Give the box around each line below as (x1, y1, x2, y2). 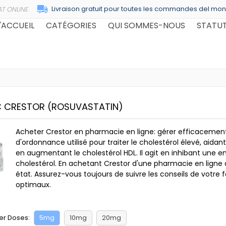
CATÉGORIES (45, 20, 96, 31)
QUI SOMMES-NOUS (107, 20, 185, 31)
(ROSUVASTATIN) (47, 100, 123, 113)
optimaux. (16, 180, 51, 190)
